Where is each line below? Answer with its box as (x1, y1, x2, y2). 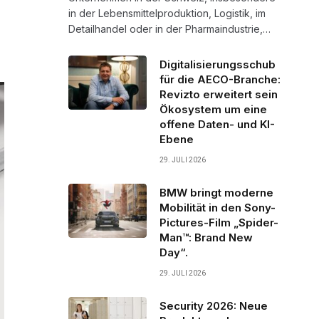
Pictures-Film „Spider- (159, 215, 278, 229)
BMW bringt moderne (159, 185, 273, 199)
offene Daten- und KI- (159, 117, 275, 131)
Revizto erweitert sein (159, 87, 278, 101)
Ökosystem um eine (159, 102, 267, 116)
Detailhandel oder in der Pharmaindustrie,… (68, 22, 271, 35)
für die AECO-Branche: (159, 72, 281, 86)
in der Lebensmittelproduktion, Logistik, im (68, 6, 266, 19)
